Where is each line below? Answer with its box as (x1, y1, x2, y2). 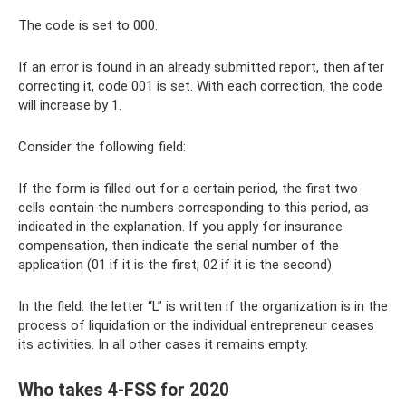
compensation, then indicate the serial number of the (18, 237, 339, 254)
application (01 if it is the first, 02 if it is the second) (18, 256, 332, 273)
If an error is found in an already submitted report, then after (18, 58, 384, 75)
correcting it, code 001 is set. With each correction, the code (18, 77, 382, 94)
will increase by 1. (18, 96, 121, 113)
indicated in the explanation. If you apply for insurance (18, 217, 343, 235)
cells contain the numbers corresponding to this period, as (18, 198, 369, 216)
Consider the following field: (18, 138, 186, 155)
